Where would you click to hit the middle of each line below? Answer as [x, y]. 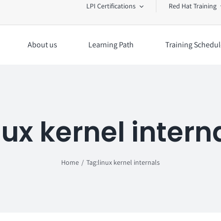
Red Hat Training [193, 6]
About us [42, 45]
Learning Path [111, 45]
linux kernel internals [129, 162]
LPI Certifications [111, 6]
